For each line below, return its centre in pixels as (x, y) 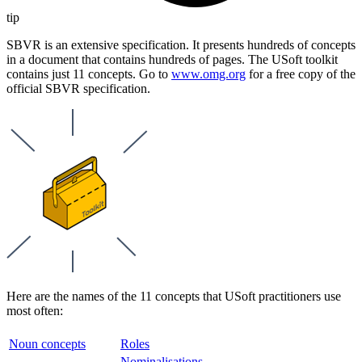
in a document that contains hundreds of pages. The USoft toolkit (172, 59)
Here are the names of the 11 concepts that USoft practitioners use (174, 296)
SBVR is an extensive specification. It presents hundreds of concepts (181, 44)
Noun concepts (47, 343)
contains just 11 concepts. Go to (89, 74)
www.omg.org (208, 74)
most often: (35, 310)
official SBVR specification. (78, 88)
